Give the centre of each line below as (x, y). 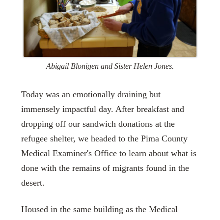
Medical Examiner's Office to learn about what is (109, 153)
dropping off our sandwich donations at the (98, 124)
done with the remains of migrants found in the (105, 168)
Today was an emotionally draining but (91, 95)
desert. (33, 183)
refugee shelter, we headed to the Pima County (104, 139)
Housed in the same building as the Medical (99, 209)
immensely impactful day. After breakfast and (102, 109)
